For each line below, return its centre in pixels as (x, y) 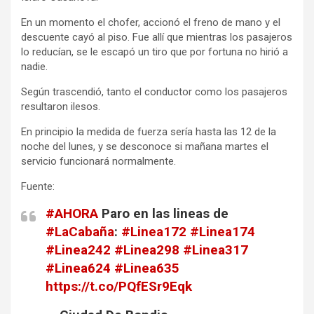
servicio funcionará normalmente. (98, 161)
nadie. (34, 66)
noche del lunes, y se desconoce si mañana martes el (145, 146)
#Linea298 (147, 250)
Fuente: (38, 186)
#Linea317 (216, 250)
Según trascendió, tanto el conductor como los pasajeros (154, 91)
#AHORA (72, 213)
